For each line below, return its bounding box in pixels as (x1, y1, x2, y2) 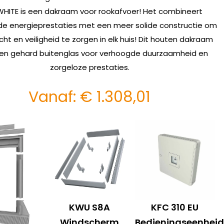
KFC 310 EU (151, 200, 199, 213)
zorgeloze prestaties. (49, 62, 129, 72)
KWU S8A (68, 200, 110, 213)
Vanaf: (28, 86, 80, 107)
